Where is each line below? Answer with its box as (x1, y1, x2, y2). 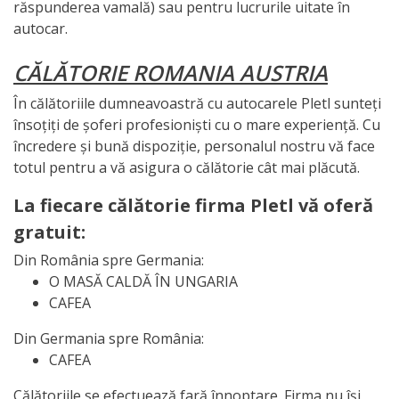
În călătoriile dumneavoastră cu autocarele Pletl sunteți (13, 93, 381, 113)
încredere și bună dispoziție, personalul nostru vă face (13, 135, 375, 156)
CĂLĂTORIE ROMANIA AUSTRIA (13, 57, 328, 87)
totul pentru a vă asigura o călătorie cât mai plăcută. (13, 157, 360, 177)
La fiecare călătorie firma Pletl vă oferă (13, 192, 373, 217)
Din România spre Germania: (13, 249, 204, 270)
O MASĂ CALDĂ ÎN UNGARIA (49, 271, 238, 291)
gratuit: (13, 219, 85, 244)
